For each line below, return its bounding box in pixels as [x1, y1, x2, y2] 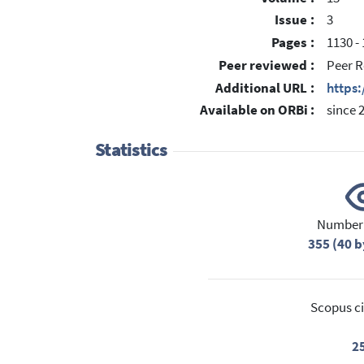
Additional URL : [215, 79, 314, 97]
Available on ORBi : [200, 102, 314, 119]
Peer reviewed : [219, 56, 314, 74]
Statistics [95, 137, 167, 161]
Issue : [275, 11, 314, 29]
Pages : [271, 34, 314, 52]
